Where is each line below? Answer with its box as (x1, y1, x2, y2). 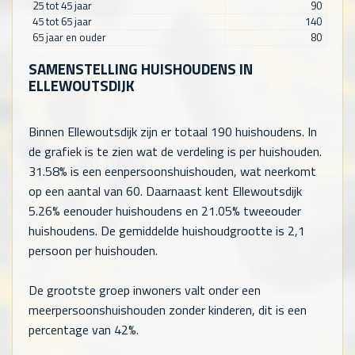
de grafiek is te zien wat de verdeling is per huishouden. (29, 141, 322, 161)
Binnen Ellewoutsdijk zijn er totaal (29, 121, 211, 141)
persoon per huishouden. (29, 240, 158, 260)
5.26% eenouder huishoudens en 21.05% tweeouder (29, 200, 301, 220)
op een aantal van (29, 181, 126, 200)
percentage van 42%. (29, 319, 139, 339)
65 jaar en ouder (32, 29, 106, 46)
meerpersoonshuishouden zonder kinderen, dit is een (29, 300, 307, 319)
